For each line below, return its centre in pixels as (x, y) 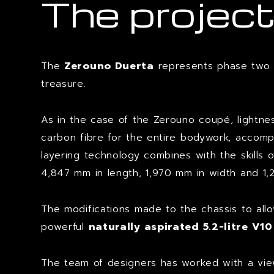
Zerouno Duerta (109, 66)
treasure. (64, 84)
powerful (65, 227)
